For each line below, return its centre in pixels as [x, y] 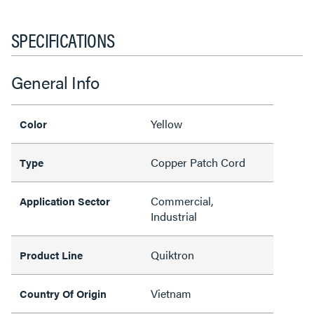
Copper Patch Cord [198, 162]
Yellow [166, 124]
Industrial [174, 216]
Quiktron [172, 255]
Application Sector [65, 201]
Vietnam [171, 293]
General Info [55, 82]
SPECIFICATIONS [63, 39]
